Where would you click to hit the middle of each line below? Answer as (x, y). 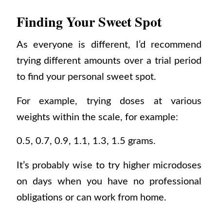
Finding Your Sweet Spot (89, 21)
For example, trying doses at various (109, 101)
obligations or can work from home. (91, 198)
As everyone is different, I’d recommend (109, 45)
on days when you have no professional (109, 182)
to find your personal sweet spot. (86, 77)
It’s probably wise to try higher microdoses (109, 166)
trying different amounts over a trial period (109, 61)
